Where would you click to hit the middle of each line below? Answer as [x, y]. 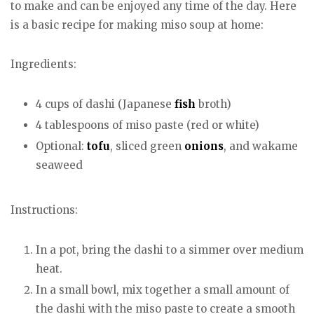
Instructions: [44, 210]
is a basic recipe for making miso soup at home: [137, 25]
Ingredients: [43, 64]
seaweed [59, 165]
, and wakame [261, 146]
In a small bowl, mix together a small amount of [163, 289]
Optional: [61, 146]
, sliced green [147, 146]
